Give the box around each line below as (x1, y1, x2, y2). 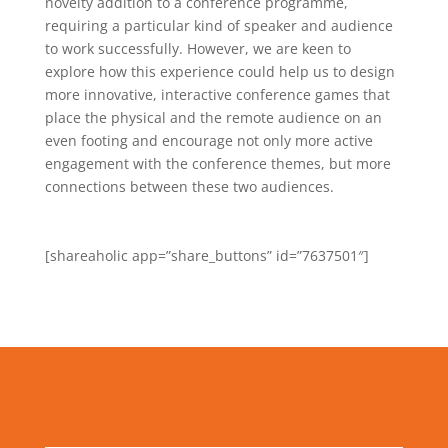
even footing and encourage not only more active (44, 131, 373, 151)
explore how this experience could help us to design (44, 62, 395, 82)
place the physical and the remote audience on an (44, 108, 382, 128)
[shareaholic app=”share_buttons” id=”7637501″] (44, 246, 369, 266)
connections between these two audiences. (44, 177, 334, 197)
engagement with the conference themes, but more (44, 154, 391, 174)
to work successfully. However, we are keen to (44, 39, 351, 59)
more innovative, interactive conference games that (44, 85, 390, 105)
